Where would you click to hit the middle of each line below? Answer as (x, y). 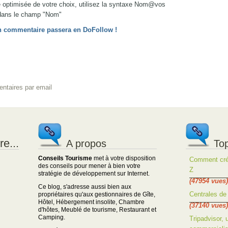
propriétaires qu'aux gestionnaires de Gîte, (96, 194)
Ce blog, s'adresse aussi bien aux (84, 187)
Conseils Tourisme (65, 158)
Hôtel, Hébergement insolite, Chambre (91, 202)
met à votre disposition (124, 158)
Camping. (51, 217)
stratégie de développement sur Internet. (94, 173)
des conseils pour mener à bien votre (89, 166)
